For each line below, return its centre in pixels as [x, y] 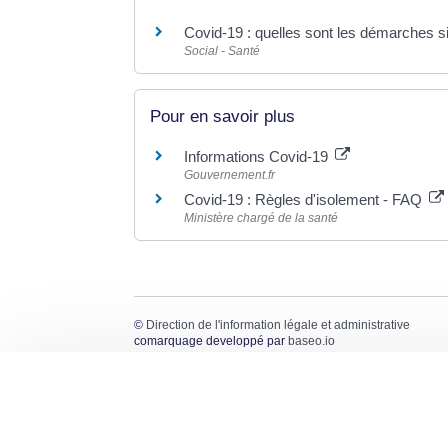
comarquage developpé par [211, 341]
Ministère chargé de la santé [261, 218]
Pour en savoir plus [223, 117]
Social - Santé [222, 50]
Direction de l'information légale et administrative [278, 325]
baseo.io [312, 341]
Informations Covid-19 [258, 157]
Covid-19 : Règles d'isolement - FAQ [305, 200]
